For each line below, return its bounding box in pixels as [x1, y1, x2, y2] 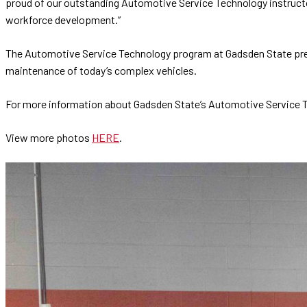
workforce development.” [5, 13, 121, 27]
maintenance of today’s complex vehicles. [5, 64, 197, 77]
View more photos [5, 131, 92, 145]
